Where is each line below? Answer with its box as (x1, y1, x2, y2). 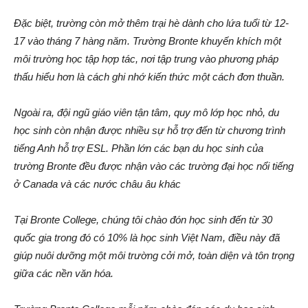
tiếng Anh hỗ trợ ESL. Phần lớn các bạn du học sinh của (14, 142, 263, 154)
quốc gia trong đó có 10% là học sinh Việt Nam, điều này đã (14, 231, 280, 243)
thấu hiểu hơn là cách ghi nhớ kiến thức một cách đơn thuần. (14, 70, 285, 82)
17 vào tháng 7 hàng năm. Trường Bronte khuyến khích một (14, 34, 281, 47)
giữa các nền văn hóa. (14, 267, 113, 279)
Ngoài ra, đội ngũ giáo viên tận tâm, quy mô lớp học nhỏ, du (14, 106, 279, 118)
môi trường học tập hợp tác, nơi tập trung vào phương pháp (14, 52, 278, 65)
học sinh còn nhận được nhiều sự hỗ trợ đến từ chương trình (14, 124, 285, 136)
